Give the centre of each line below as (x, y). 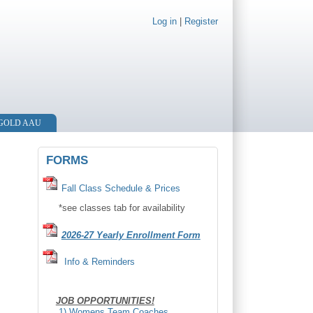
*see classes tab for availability (113, 208)
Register (201, 21)
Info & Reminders (99, 262)
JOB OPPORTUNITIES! (105, 301)
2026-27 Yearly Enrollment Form (131, 235)
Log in (164, 21)
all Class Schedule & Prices (123, 188)
